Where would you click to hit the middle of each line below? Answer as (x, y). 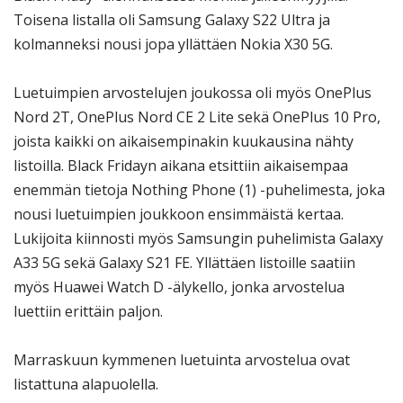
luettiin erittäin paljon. (88, 312)
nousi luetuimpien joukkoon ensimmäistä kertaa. (179, 215)
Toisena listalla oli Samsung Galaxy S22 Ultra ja (172, 19)
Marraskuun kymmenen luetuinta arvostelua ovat (182, 360)
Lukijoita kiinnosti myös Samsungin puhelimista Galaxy (198, 239)
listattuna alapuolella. (86, 385)
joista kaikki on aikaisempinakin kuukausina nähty (184, 142)
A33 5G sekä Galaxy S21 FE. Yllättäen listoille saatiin (184, 263)
